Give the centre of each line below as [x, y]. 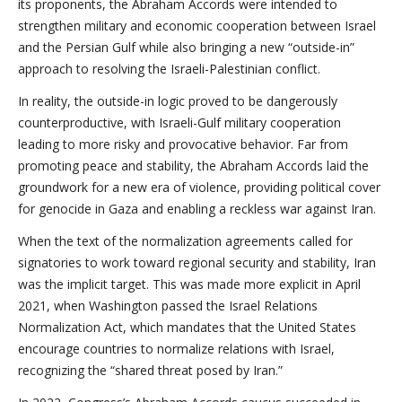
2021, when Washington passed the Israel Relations [168, 306]
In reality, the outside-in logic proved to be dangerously [178, 101]
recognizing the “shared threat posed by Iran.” [150, 370]
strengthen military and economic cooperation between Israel [197, 26]
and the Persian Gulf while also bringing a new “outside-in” [186, 47]
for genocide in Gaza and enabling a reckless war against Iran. [197, 209]
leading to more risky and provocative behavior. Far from [183, 144]
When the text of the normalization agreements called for [185, 241]
